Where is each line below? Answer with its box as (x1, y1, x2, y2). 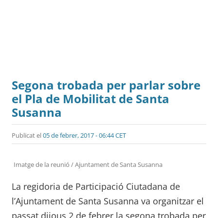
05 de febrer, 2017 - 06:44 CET (43, 130, 126, 140)
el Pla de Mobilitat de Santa (12, 90, 169, 107)
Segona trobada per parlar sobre (12, 76, 200, 93)
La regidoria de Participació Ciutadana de (12, 180, 180, 192)
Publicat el (12, 130, 43, 140)
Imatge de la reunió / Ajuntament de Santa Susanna (14, 160, 163, 169)
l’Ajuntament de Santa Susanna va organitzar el (12, 195, 204, 207)
